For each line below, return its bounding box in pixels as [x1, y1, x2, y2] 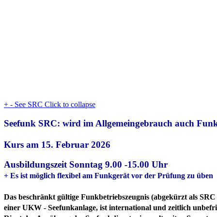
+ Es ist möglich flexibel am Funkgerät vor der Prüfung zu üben [4, 171, 213, 180]
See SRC [15, 100, 43, 109]
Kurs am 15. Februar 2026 [4, 139, 110, 150]
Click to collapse [45, 100, 95, 109]
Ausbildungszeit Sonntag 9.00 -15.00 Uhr [4, 159, 170, 170]
